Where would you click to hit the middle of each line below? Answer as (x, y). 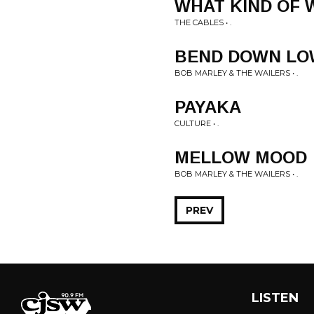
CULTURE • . (197, 123)
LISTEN (275, 298)
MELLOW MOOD (241, 157)
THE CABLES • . (203, 22)
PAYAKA (208, 107)
